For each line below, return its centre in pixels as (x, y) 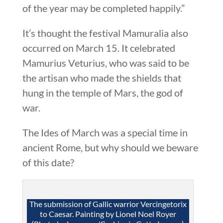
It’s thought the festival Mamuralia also (105, 33)
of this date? (48, 162)
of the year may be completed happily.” (103, 8)
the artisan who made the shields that (102, 77)
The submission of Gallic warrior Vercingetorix (108, 204)
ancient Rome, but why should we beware (110, 147)
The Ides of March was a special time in (105, 132)
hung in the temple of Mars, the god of (103, 92)
